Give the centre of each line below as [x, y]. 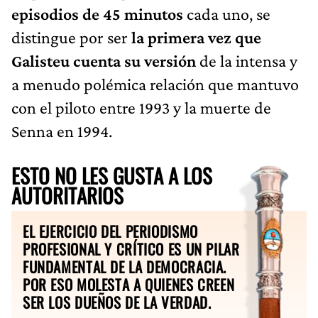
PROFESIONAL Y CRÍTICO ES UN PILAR [131, 248]
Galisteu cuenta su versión [104, 60]
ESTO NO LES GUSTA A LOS [112, 175]
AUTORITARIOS [67, 195]
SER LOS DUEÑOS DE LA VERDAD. [117, 302]
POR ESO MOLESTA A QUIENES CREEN [129, 284]
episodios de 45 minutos [97, 13]
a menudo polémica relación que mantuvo [155, 84]
